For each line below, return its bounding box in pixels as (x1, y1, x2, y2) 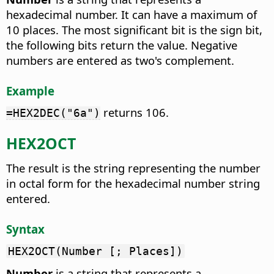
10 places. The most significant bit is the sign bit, (6, 21, 262, 37)
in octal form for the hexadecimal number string (6, 175, 260, 191)
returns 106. (100, 105, 169, 120)
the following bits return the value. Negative (6, 37, 237, 53)
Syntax (6, 221, 45, 237)
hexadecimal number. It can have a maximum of (6, 6, 257, 22)
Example (6, 83, 54, 98)
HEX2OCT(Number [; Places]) (8, 245, 183, 258)
